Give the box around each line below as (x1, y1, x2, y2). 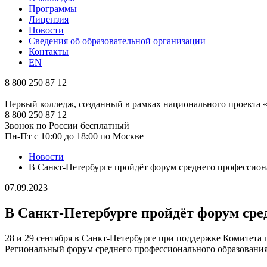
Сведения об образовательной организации (29, 36, 206, 46)
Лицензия (29, 14, 69, 24)
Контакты (29, 46, 69, 57)
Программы (29, 4, 77, 14)
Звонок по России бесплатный (5, 120, 129, 131)
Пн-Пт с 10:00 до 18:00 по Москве (5, 131, 144, 141)
